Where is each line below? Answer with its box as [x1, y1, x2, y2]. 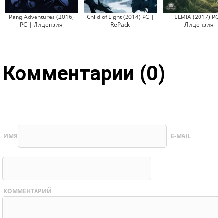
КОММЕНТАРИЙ [3, 187, 52, 195]
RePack [110, 20, 130, 29]
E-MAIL [169, 132, 191, 140]
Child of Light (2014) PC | [86, 13, 154, 21]
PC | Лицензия [20, 20, 63, 29]
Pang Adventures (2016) [9, 13, 74, 21]
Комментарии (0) [2, 61, 165, 85]
